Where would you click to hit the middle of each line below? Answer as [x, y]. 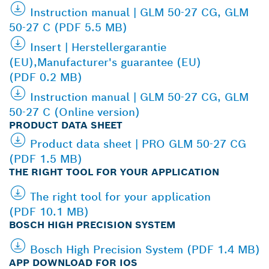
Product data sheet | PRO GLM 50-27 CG [138, 144]
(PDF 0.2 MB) [46, 77]
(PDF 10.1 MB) [49, 211]
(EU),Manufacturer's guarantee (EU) [105, 62]
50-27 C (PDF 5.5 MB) [68, 27]
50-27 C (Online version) [74, 112]
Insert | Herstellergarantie [98, 47]
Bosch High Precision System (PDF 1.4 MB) [145, 249]
